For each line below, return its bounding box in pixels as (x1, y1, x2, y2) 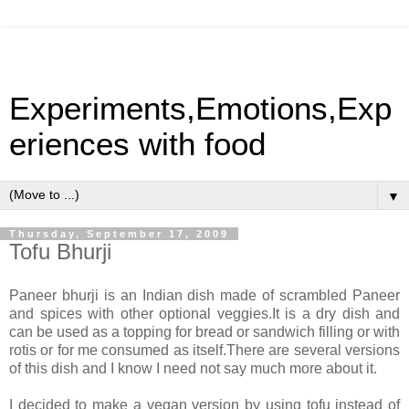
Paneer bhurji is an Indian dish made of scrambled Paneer (9, 287, 400, 303)
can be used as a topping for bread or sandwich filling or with (9, 323, 400, 340)
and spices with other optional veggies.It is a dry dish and (9, 305, 400, 321)
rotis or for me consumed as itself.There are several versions (9, 341, 400, 358)
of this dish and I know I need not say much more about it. (9, 360, 377, 376)
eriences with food (9, 127, 266, 162)
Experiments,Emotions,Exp (9, 91, 392, 126)
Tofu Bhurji (9, 239, 111, 264)
